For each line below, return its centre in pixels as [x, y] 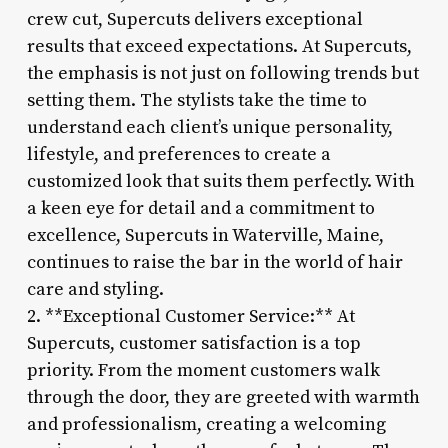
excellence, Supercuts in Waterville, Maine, [205, 235]
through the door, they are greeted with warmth [223, 397]
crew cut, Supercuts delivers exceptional [194, 19]
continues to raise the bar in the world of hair [214, 262]
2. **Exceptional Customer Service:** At [190, 316]
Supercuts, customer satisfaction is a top [193, 343]
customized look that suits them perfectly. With [220, 181]
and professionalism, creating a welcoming [206, 424]
